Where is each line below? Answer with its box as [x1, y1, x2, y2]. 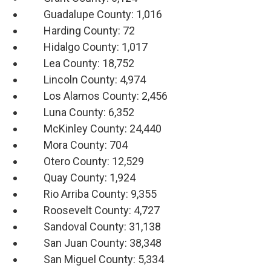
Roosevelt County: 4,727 [24, 204, 160, 217]
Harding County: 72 [24, 24, 135, 38]
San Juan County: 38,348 [24, 237, 162, 250]
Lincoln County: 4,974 [24, 73, 146, 87]
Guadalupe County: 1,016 [24, 8, 162, 21]
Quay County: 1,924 [24, 171, 135, 184]
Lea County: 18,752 [24, 57, 134, 70]
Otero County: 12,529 [24, 155, 144, 168]
